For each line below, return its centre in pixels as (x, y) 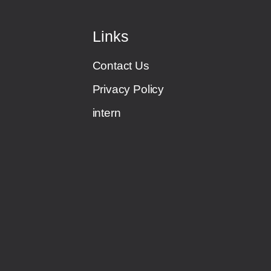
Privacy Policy (128, 89)
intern (106, 113)
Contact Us (121, 65)
